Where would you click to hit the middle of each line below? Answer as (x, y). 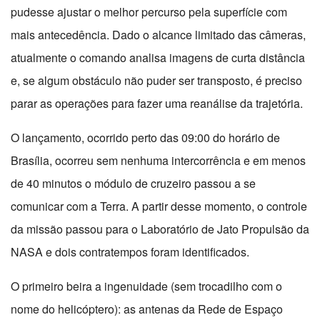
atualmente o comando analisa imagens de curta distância (158, 58)
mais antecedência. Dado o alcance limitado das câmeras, (158, 35)
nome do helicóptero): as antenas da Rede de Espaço (147, 309)
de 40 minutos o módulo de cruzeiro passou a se (133, 184)
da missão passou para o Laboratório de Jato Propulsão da (160, 229)
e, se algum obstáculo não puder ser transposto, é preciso (156, 81)
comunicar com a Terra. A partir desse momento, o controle (159, 206)
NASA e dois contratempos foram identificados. (130, 252)
